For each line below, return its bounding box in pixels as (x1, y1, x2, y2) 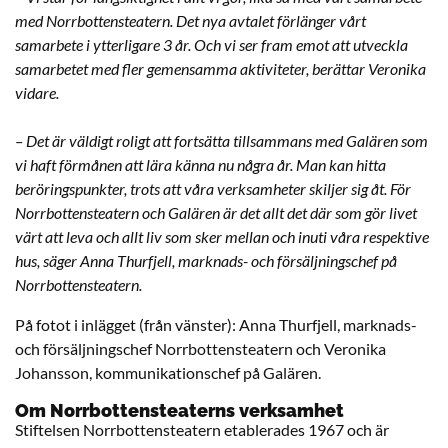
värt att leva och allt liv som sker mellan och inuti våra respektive (15, 226, 429, 246)
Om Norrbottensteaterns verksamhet (15, 399, 344, 421)
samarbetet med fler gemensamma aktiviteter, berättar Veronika (15, 58, 426, 78)
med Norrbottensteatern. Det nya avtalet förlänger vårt (15, 10, 366, 30)
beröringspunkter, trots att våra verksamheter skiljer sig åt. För (15, 178, 411, 198)
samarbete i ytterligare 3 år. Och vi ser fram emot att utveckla (15, 34, 408, 54)
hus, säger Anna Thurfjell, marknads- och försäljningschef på (15, 250, 397, 270)
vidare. (15, 82, 59, 102)
